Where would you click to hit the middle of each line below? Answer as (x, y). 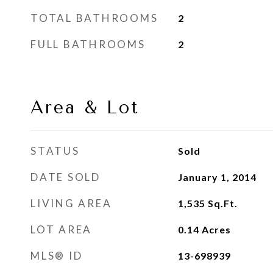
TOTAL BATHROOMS (94, 18)
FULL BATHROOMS (88, 44)
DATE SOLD (66, 177)
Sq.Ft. (222, 203)
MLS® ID (57, 256)
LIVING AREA (71, 203)
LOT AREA (61, 229)
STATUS (55, 151)
